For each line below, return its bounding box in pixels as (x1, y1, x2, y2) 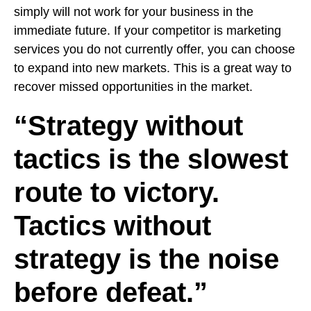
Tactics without (14, 210, 211, 241)
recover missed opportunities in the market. (14, 80, 253, 94)
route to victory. (14, 177, 219, 208)
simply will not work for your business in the (14, 5, 253, 19)
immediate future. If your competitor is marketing (14, 24, 281, 37)
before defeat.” (14, 277, 208, 308)
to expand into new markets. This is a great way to (14, 61, 292, 75)
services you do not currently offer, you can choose (14, 42, 295, 56)
